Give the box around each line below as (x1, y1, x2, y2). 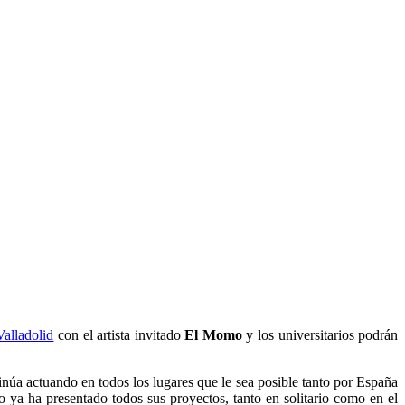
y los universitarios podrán (241, 327, 399, 343)
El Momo (184, 327, 242, 343)
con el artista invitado (53, 327, 185, 343)
